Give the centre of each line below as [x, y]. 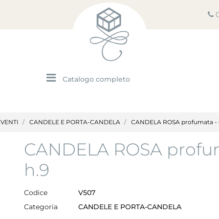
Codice [36, 193]
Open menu [79, 75]
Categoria [41, 207]
